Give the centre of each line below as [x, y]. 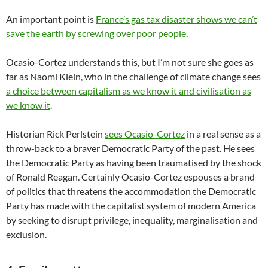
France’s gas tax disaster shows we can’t [176, 19]
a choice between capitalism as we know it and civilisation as [129, 90]
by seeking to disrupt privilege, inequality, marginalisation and [132, 220]
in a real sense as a [223, 133]
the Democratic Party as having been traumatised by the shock [134, 162]
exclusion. [26, 234]
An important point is [51, 19]
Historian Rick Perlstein [55, 133]
